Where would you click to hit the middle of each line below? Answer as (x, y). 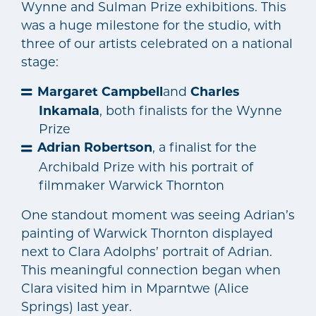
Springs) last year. (77, 306)
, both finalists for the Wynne (191, 111)
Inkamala (69, 111)
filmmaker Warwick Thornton (132, 185)
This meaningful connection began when (151, 269)
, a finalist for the (205, 147)
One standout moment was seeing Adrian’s (158, 214)
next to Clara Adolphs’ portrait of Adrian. (147, 251)
